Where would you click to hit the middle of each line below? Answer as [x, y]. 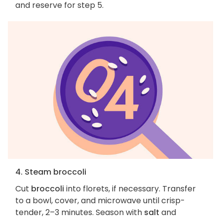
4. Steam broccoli [51, 172]
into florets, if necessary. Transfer [130, 189]
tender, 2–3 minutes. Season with [80, 213]
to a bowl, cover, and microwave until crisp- [100, 201]
